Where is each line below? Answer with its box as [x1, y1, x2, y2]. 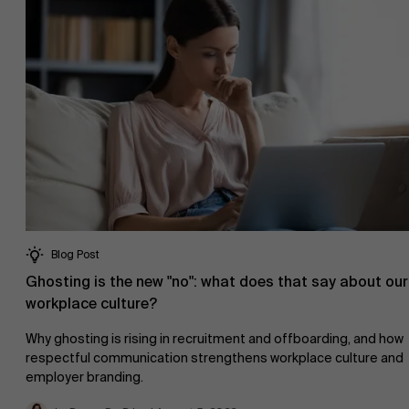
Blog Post [51, 247, 100, 263]
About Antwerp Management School [94, 55, 315, 72]
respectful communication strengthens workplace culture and [26, 350, 404, 367]
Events [94, 388, 136, 404]
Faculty [257, 205, 307, 223]
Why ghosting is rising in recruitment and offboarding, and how [26, 330, 404, 348]
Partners [94, 277, 146, 294]
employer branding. [26, 369, 143, 386]
